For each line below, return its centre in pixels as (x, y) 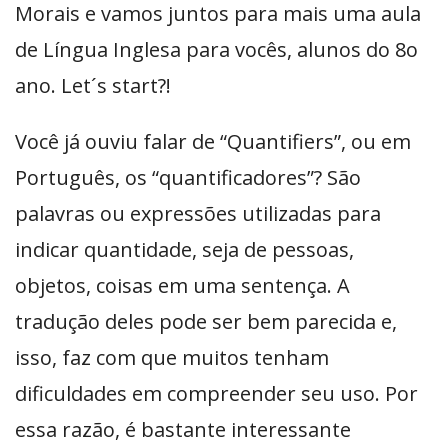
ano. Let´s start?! (93, 86)
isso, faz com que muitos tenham (172, 358)
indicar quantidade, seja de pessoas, (184, 250)
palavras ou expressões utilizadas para (198, 214)
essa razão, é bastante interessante (183, 430)
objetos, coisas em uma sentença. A (182, 286)
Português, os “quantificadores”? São (188, 178)
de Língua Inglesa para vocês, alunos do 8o (216, 50)
